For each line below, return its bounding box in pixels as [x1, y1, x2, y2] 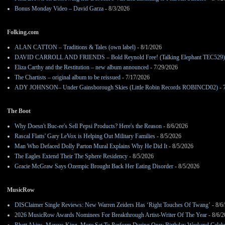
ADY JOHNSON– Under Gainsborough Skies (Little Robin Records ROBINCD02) [15, 84, 218, 91]
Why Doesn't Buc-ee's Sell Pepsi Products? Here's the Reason [15, 123, 162, 130]
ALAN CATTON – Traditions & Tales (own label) [15, 44, 136, 51]
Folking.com [7, 29, 39, 36]
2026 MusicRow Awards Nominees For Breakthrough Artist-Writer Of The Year [15, 211, 207, 219]
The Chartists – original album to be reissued [15, 74, 121, 81]
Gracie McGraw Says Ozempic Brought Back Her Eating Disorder [15, 163, 173, 170]
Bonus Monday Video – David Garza [15, 5, 103, 13]
